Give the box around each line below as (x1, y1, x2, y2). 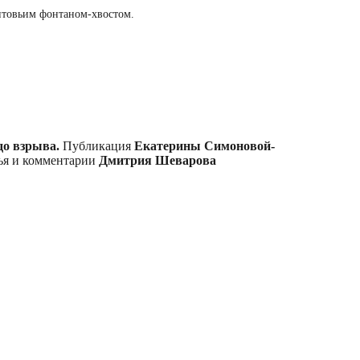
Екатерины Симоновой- (134, 138, 275, 153)
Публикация (59, 138, 134, 153)
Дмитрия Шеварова (99, 153, 216, 167)
